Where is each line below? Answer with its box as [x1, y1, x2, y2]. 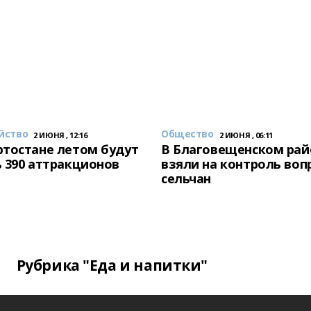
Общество [161, 127, 214, 140]
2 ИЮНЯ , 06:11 [219, 130, 273, 140]
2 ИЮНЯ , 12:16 [33, 130, 87, 140]
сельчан [161, 170, 212, 187]
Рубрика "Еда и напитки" [16, 255, 208, 275]
